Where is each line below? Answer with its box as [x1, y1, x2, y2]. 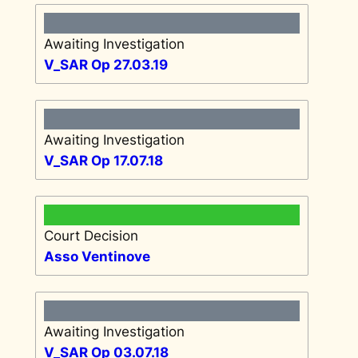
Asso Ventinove [43, 248, 150, 265]
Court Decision [43, 227, 138, 244]
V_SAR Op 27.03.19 [43, 56, 168, 73]
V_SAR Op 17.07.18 [43, 152, 163, 169]
